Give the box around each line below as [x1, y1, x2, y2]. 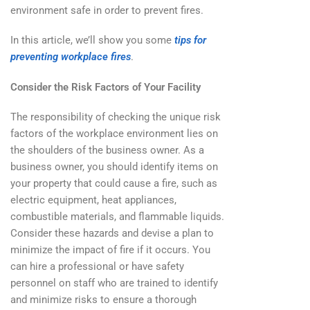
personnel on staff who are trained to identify [10, 276, 218, 289]
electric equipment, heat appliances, [10, 193, 176, 206]
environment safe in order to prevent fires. [10, 3, 203, 17]
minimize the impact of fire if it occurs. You [10, 243, 210, 256]
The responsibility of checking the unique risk [10, 110, 221, 123]
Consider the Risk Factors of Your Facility [10, 80, 201, 93]
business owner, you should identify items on [10, 160, 218, 173]
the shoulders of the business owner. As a [10, 143, 204, 156]
